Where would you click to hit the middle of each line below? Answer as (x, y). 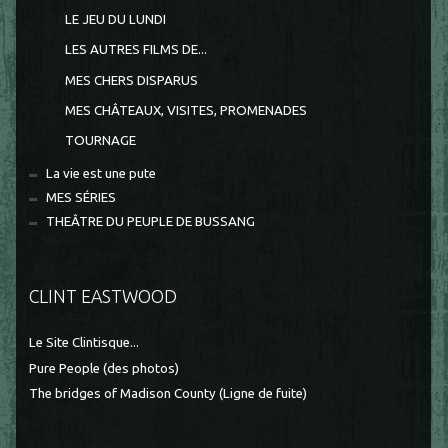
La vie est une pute (101, 174)
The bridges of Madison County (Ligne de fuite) (168, 393)
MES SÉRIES (81, 198)
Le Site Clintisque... (84, 343)
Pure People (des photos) (104, 368)
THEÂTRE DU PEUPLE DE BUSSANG (151, 222)
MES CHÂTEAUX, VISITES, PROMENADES (185, 110)
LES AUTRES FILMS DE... (135, 50)
